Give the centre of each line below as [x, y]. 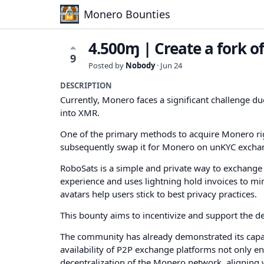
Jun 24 [171, 65]
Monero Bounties [127, 14]
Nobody [140, 65]
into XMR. [80, 113]
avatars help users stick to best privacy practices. [159, 194]
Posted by [107, 65]
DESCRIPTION [86, 85]
